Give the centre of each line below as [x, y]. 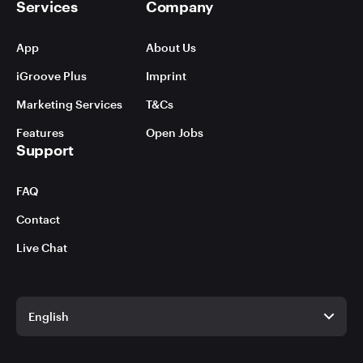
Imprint [166, 76]
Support [45, 150]
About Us [171, 47]
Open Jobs [175, 132]
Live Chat [42, 248]
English [49, 316]
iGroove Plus [51, 76]
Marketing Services [69, 104]
